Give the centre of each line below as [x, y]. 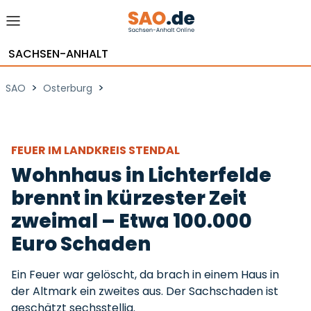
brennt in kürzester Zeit [129, 198]
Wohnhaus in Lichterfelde [141, 175]
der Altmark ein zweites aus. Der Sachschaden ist [145, 291]
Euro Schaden [81, 244]
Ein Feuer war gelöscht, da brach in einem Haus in [145, 275]
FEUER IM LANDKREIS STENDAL [96, 150]
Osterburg [68, 88]
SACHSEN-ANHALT [58, 54]
